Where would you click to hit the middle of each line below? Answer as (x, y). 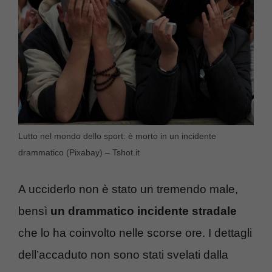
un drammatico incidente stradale (144, 211)
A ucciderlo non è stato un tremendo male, (128, 189)
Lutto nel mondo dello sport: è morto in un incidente (117, 136)
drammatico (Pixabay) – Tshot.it (79, 153)
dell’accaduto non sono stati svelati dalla (123, 254)
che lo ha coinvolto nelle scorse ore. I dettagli (135, 233)
